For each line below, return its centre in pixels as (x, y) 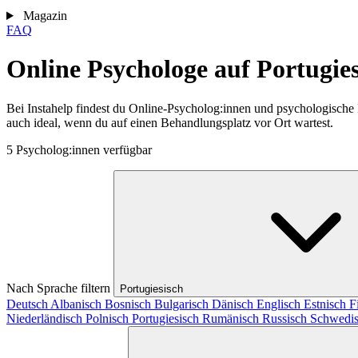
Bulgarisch (183, 304)
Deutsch (28, 304)
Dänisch (234, 304)
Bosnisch (129, 304)
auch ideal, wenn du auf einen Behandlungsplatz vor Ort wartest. (170, 122)
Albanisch (78, 304)
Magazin (45, 16)
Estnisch (326, 304)
